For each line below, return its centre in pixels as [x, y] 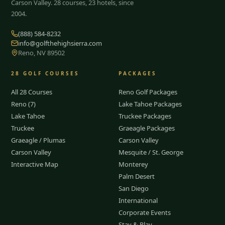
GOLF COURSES [50, 73]
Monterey [133, 164]
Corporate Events [145, 212]
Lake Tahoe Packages [150, 104]
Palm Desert [137, 176]
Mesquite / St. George [151, 152]
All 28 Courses [32, 92]
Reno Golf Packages [148, 92]
